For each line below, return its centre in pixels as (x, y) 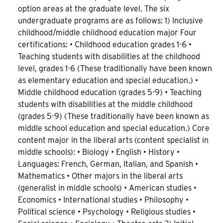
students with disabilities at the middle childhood (105, 104)
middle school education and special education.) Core (114, 128)
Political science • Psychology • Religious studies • (107, 212)
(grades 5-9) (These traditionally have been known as (113, 116)
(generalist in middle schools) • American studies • (107, 188)
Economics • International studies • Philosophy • (103, 200)
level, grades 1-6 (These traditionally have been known (115, 68)
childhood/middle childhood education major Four (107, 33)
